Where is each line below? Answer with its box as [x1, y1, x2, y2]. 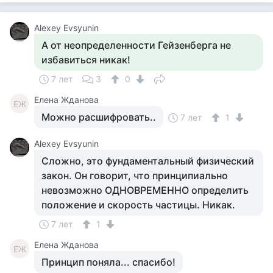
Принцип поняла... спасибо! [41, 256, 175, 268]
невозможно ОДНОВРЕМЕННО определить [41, 184, 249, 196]
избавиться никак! [41, 54, 130, 66]
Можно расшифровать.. [41, 111, 156, 123]
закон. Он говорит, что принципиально [41, 169, 228, 182]
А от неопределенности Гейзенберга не [41, 39, 231, 51]
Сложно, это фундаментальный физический [41, 155, 254, 167]
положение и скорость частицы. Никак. [41, 199, 235, 211]
